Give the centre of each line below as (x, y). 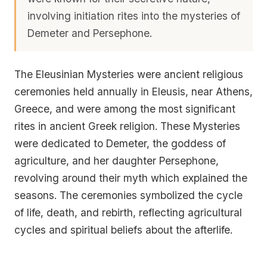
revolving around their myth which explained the (131, 178)
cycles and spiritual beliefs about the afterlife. (123, 230)
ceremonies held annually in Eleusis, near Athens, (133, 92)
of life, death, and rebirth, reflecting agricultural (128, 213)
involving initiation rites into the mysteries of (134, 16)
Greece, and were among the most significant (125, 109)
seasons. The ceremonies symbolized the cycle (128, 195)
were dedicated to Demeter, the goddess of (120, 144)
